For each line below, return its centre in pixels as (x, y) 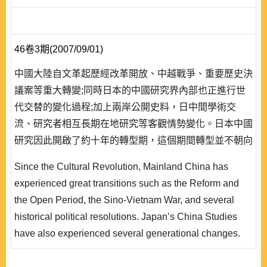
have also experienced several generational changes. (127, 233)
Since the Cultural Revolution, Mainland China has (121, 167)
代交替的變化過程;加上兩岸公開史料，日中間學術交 (125, 107)
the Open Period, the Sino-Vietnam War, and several (124, 200)
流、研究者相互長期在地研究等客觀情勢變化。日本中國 (133, 124)
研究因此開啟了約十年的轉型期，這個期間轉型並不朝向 (133, 140)
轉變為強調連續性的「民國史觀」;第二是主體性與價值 (130, 190)
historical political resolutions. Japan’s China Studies (126, 217)
